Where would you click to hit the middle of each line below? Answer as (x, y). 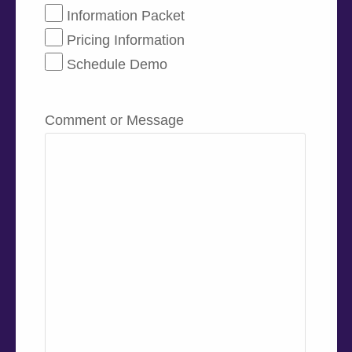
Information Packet (125, 16)
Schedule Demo (117, 65)
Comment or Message (114, 121)
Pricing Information (125, 40)
